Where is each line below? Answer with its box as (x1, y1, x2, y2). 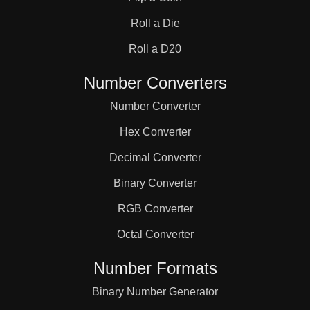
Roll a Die (130, 17, 180, 29)
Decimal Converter (109, 152, 201, 163)
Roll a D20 (129, 43, 181, 55)
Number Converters (83, 73, 227, 92)
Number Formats (93, 259, 217, 277)
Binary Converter (113, 177, 197, 189)
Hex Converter (119, 126, 191, 138)
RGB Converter (117, 203, 193, 215)
